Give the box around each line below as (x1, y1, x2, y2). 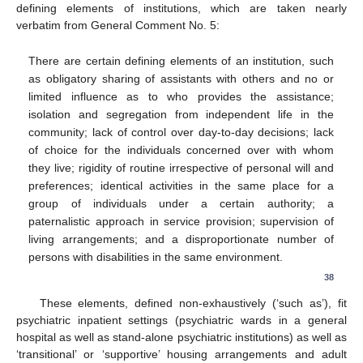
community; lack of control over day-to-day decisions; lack (28, 125, 334, 139)
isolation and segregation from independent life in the (28, 107, 334, 121)
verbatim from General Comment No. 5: (16, 19, 220, 32)
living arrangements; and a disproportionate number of (28, 232, 334, 246)
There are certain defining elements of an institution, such (28, 53, 334, 67)
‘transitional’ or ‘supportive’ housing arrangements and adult (16, 348, 347, 361)
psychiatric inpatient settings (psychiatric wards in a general (16, 314, 347, 327)
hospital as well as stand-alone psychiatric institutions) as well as (16, 331, 347, 344)
